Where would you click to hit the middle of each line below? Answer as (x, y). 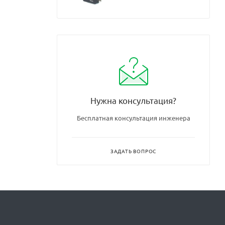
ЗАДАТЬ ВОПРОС (133, 151)
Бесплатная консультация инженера (133, 118)
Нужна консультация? (133, 100)
